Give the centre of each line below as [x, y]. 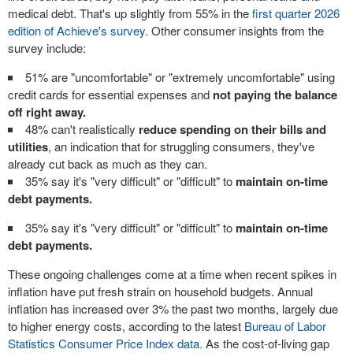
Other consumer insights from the [236, 30]
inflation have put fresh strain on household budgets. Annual [160, 291]
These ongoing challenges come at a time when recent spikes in [172, 274]
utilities [28, 147]
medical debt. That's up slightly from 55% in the [130, 13]
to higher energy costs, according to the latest [126, 326]
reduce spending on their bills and [232, 129]
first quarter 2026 [296, 13]
